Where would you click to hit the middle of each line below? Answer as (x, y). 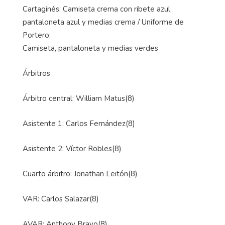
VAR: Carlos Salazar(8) (61, 199)
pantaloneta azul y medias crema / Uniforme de (103, 22)
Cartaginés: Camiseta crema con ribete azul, (97, 9)
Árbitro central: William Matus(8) (79, 99)
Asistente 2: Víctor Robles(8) (72, 149)
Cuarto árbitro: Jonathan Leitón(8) (80, 174)
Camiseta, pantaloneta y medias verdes (90, 48)
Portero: (37, 35)
